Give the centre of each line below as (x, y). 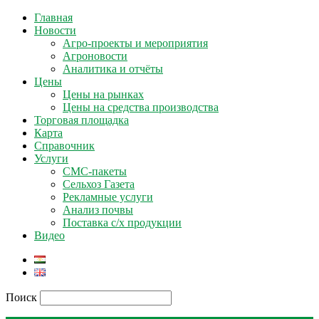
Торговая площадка (82, 120)
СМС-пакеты (95, 171)
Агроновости (95, 56)
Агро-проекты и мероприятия (135, 43)
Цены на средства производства (141, 107)
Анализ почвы (98, 210)
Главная (53, 17)
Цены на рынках (103, 94)
